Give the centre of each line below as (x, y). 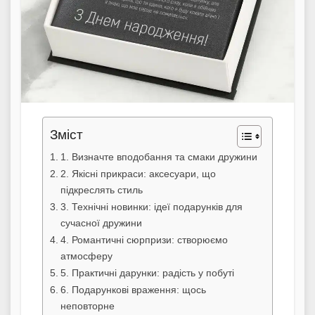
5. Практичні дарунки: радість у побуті (147, 272)
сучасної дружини (101, 223)
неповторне (87, 306)
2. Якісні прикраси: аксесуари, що (138, 173)
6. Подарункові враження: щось (133, 289)
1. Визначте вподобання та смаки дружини (159, 156)
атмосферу (86, 256)
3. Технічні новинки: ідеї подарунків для (151, 206)
